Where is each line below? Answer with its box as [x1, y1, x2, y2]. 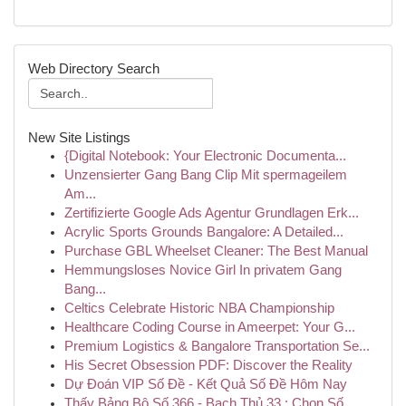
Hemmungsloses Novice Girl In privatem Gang [64, 263, 342, 277]
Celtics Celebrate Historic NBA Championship [64, 301, 334, 315]
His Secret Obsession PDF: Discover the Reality [64, 358, 353, 372]
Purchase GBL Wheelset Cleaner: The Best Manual [64, 244, 368, 258]
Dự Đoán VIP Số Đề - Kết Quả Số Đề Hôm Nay [64, 377, 347, 391]
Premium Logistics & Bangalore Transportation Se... [64, 339, 370, 353]
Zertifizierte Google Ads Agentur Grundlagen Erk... [64, 206, 359, 220]
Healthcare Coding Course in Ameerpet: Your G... [64, 320, 355, 334]
